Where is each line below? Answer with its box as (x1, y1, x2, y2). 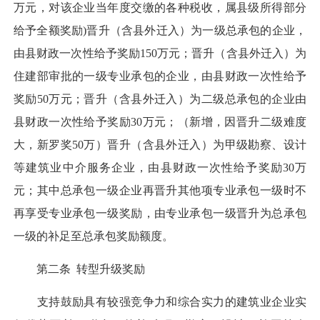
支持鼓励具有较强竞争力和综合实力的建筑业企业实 (14, 296, 306, 309)
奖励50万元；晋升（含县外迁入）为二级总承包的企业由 (14, 92, 306, 105)
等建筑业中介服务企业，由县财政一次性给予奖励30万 (14, 161, 306, 174)
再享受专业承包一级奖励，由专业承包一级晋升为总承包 (14, 206, 306, 219)
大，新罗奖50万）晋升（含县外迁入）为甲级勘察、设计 (14, 138, 306, 151)
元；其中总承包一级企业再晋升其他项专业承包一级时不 (14, 184, 306, 196)
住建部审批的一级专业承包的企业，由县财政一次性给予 (14, 69, 306, 82)
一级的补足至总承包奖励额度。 (14, 229, 174, 242)
